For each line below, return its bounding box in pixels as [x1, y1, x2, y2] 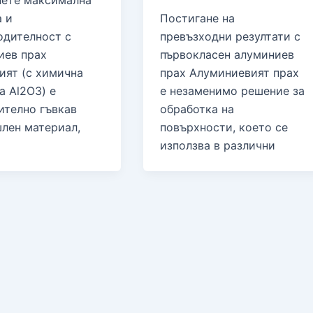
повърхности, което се [160, 120, 289, 135]
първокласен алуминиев [160, 48, 295, 62]
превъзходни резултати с [160, 29, 301, 44]
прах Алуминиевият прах [160, 66, 300, 80]
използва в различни [160, 138, 276, 153]
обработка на [160, 102, 235, 117]
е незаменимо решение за [160, 84, 305, 99]
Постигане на [160, 11, 235, 26]
